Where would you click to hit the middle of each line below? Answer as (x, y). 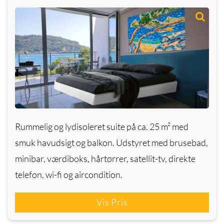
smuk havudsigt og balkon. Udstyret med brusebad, (111, 142)
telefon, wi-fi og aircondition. (69, 174)
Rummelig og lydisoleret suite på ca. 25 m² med (102, 126)
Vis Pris (112, 202)
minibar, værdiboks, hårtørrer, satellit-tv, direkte (105, 158)
